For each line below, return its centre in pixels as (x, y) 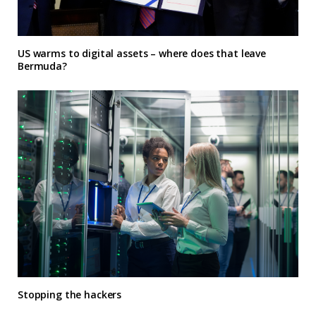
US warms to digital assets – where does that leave (142, 53)
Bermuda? (42, 66)
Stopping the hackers (70, 295)
